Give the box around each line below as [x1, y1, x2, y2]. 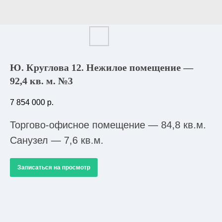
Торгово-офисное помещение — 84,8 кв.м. [10, 119, 206, 131]
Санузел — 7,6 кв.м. [10, 135, 104, 146]
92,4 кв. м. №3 [10, 75, 73, 86]
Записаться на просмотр [17, 164, 90, 171]
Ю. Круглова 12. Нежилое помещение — [10, 62, 193, 73]
